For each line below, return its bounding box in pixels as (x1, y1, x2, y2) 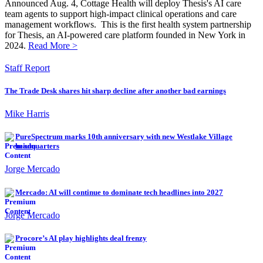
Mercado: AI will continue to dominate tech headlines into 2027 (15, 187, 223, 197)
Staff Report (5, 62, 50, 73)
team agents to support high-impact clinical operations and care (5, 8, 237, 19)
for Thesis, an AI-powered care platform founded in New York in (5, 29, 245, 40)
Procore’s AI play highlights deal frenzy (15, 233, 147, 242)
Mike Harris (5, 109, 49, 119)
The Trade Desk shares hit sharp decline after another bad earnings (5, 86, 226, 95)
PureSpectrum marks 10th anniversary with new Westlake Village (15, 132, 232, 141)
